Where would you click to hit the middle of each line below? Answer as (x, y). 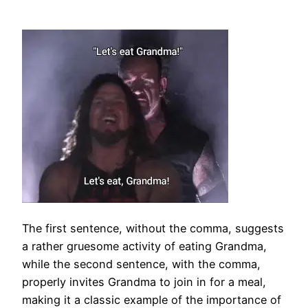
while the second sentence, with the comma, (141, 264)
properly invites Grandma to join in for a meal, (144, 282)
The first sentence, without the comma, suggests (153, 228)
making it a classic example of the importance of (152, 299)
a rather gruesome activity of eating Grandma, (144, 246)
